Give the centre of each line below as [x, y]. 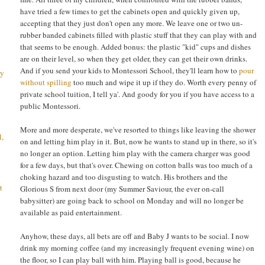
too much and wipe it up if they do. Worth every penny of [164, 82]
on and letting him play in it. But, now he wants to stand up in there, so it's [138, 141]
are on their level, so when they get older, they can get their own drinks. [134, 58]
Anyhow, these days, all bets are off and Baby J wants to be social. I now [135, 236]
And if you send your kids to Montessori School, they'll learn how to [130, 70]
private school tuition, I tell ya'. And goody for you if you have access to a [137, 94]
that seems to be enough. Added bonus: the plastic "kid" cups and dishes [135, 46]
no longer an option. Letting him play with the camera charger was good [135, 153]
